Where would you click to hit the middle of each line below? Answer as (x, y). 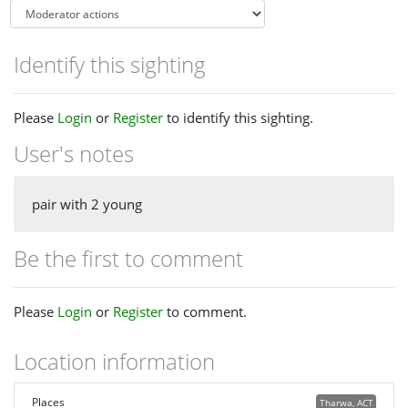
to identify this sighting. (238, 118)
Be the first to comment (128, 258)
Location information (114, 361)
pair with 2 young (87, 204)
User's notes (74, 154)
